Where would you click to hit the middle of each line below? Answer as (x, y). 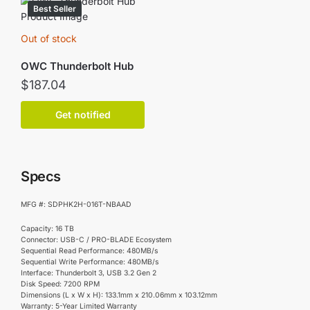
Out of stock (49, 38)
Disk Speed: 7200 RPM (60, 284)
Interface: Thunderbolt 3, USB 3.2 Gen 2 (89, 273)
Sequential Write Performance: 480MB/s (90, 262)
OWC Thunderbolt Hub (77, 66)
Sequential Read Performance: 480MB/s (89, 251)
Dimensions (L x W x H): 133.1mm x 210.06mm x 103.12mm (119, 295)
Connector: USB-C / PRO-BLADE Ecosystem (96, 240)
